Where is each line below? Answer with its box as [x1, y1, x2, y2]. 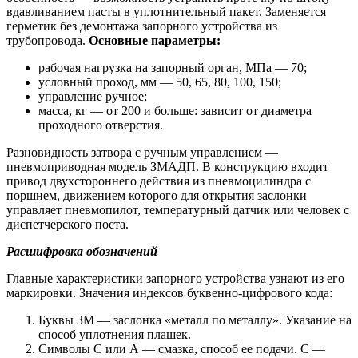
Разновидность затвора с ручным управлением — [6, 145, 278, 160]
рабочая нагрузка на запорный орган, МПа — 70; [38, 61, 307, 75]
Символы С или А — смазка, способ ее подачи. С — [38, 342, 325, 356]
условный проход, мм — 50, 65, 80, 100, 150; [38, 75, 281, 89]
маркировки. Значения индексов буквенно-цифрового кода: [6, 286, 332, 300]
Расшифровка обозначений [6, 245, 157, 259]
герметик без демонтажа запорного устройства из [6, 19, 277, 34]
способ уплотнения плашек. [38, 328, 191, 342]
